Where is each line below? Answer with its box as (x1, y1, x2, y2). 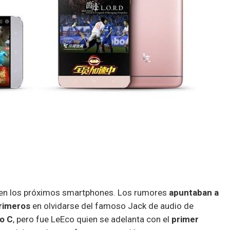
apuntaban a (167, 187, 219, 198)
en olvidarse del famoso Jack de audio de (30, 200, 194, 211)
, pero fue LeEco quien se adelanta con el (13, 214, 171, 224)
